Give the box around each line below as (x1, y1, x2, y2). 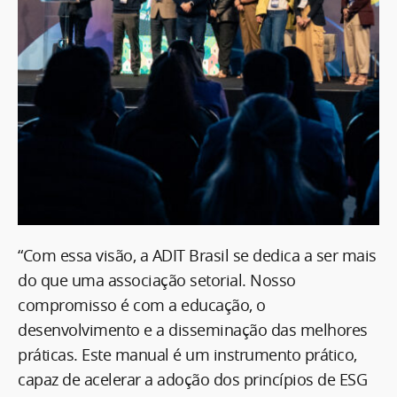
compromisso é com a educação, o (18, 293, 266, 315)
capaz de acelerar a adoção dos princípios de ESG (18, 368, 367, 390)
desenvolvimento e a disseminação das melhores (18, 318, 368, 340)
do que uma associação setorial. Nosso (18, 269, 296, 291)
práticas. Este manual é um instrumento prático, (18, 343, 357, 365)
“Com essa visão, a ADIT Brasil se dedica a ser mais (18, 244, 377, 266)
